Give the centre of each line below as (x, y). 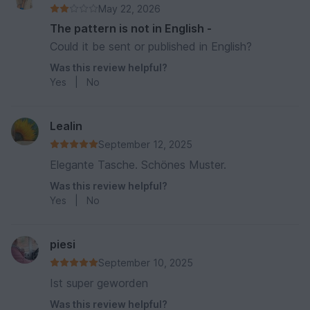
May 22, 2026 (129, 8)
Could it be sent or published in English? (151, 46)
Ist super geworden (99, 283)
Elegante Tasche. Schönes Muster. (138, 164)
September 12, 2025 (145, 144)
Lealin (66, 126)
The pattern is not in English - (131, 28)
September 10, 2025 (146, 262)
